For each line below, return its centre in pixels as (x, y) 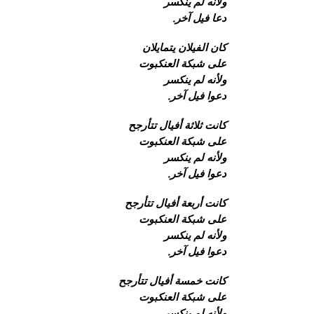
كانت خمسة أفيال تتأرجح (172, 281)
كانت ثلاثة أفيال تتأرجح (177, 125)
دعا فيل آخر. (199, 18)
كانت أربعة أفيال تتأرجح (176, 203)
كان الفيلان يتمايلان (184, 47)
